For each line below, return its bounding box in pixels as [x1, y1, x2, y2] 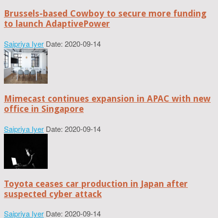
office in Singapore [4, 103, 84, 114]
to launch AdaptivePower [4, 18, 110, 29]
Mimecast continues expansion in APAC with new [4, 93, 211, 104]
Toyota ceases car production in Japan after [4, 178, 188, 189]
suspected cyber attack [4, 188, 102, 199]
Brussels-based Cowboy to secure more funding [4, 8, 206, 18]
